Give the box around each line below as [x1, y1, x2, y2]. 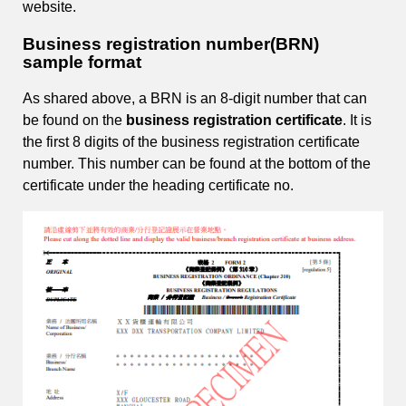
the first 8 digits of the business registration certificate [23, 134, 360, 150]
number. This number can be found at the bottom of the [23, 156, 371, 172]
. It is [343, 112, 372, 129]
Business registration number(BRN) [23, 34, 319, 53]
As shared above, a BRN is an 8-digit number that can [23, 91, 367, 107]
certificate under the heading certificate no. [23, 178, 294, 194]
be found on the [23, 112, 126, 129]
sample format [23, 52, 146, 72]
